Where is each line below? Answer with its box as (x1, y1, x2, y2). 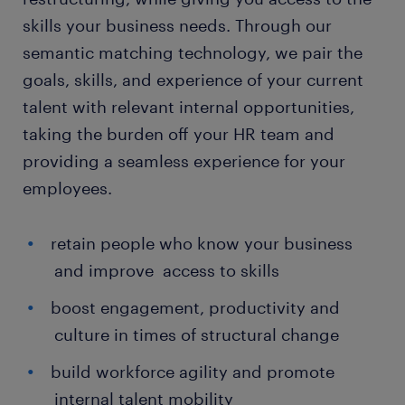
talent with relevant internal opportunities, (23, 96, 354, 117)
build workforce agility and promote (51, 361, 334, 381)
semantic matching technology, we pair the (23, 42, 363, 62)
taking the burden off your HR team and (23, 123, 334, 144)
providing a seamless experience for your (23, 150, 345, 171)
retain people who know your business (51, 232, 353, 253)
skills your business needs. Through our (23, 14, 332, 35)
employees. (23, 177, 112, 198)
